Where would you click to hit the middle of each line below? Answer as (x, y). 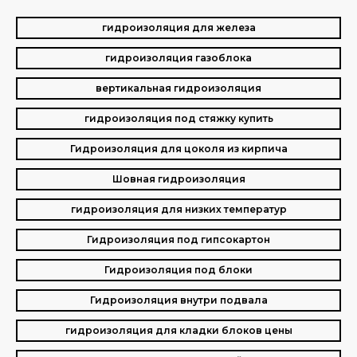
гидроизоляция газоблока (178, 58)
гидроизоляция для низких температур (178, 209)
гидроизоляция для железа (178, 27)
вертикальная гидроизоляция (178, 88)
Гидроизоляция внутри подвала (178, 300)
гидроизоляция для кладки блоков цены (178, 330)
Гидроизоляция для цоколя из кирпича (178, 149)
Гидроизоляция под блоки (178, 270)
